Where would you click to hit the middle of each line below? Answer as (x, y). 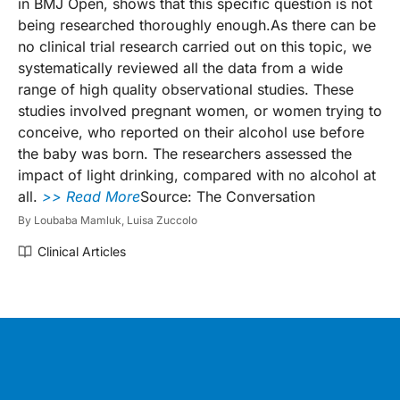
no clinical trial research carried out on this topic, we (195, 46)
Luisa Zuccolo (162, 220)
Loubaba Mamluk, (80, 220)
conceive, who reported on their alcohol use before (191, 132)
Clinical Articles (82, 251)
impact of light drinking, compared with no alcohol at (197, 175)
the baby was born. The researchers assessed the (185, 153)
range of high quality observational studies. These (186, 89)
